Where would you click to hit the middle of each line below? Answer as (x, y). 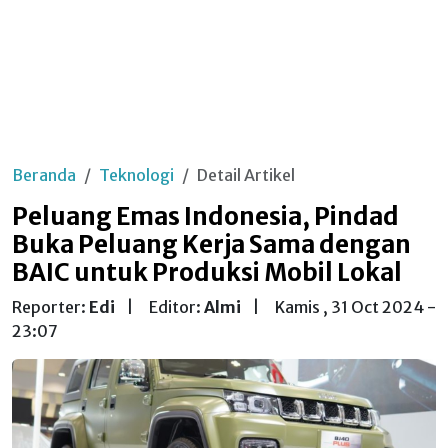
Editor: (176, 307)
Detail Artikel (246, 175)
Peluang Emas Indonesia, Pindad (205, 216)
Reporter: (50, 307)
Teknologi (136, 175)
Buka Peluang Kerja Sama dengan (211, 244)
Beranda (44, 175)
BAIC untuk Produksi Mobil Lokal (207, 272)
